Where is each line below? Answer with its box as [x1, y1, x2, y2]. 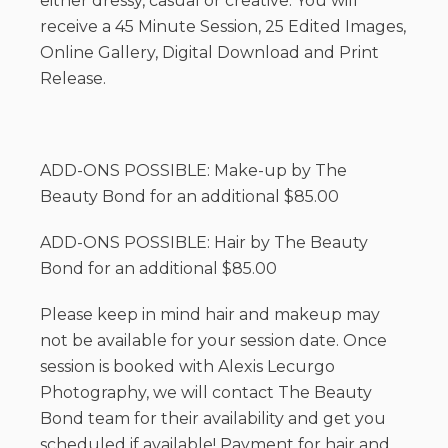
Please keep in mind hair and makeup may [40, 305, 380, 325]
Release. [40, 69, 106, 89]
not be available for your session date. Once [40, 331, 387, 351]
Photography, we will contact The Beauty [40, 383, 372, 403]
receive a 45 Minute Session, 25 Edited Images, [40, 17, 406, 37]
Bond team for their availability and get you [40, 409, 386, 429]
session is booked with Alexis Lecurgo [40, 357, 335, 377]
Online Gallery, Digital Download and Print [40, 43, 379, 63]
